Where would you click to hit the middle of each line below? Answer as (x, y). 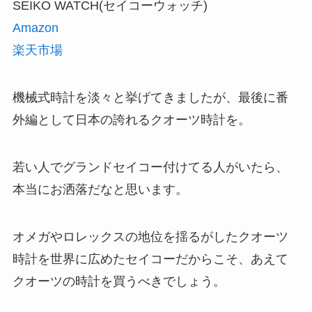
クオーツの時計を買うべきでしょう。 (119, 281)
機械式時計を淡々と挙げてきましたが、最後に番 (150, 98)
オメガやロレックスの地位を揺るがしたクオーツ (150, 236)
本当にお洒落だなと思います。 (100, 190)
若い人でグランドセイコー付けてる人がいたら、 (150, 167)
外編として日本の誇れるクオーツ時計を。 (131, 120)
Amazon (35, 28)
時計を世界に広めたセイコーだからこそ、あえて (150, 259)
